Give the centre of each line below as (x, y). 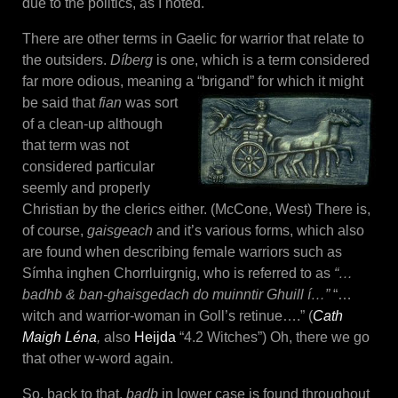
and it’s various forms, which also (259, 230)
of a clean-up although (92, 123)
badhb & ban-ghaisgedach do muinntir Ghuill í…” (176, 294)
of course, (55, 230)
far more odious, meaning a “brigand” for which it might (193, 81)
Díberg (133, 60)
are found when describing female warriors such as (182, 251)
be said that (60, 102)
